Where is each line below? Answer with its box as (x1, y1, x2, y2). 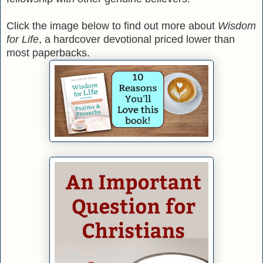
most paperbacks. (6, 46, 90, 59)
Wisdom (218, 19, 256, 32)
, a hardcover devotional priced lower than (39, 33, 235, 45)
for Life (6, 33, 39, 45)
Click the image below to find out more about (6, 19, 218, 32)
